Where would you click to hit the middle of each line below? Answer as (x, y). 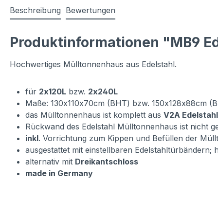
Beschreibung (35, 10)
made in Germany (59, 173)
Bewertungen (91, 10)
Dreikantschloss (107, 162)
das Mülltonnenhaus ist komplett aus (94, 115)
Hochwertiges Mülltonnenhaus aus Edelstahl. (93, 64)
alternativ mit (50, 162)
